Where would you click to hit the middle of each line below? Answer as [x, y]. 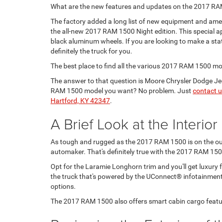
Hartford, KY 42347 [80, 101]
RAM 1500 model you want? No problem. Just [122, 91]
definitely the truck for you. [91, 51]
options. [63, 186]
